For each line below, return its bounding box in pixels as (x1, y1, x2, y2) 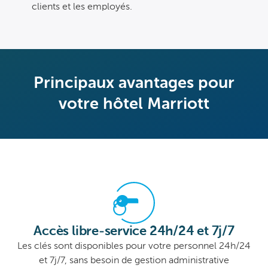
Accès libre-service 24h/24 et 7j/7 (33, 225, 234, 239)
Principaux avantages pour (33, 75, 234, 92)
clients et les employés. (32, 2, 132, 13)
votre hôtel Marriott (59, 96, 209, 113)
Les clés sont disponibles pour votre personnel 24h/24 (17, 242, 251, 252)
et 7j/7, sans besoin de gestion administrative (39, 256, 229, 266)
